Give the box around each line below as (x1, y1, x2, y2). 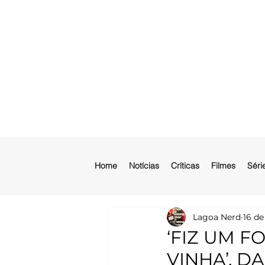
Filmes (211, 160, 235, 171)
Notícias (129, 160, 159, 171)
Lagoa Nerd (193, 211, 241, 222)
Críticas (171, 160, 199, 171)
